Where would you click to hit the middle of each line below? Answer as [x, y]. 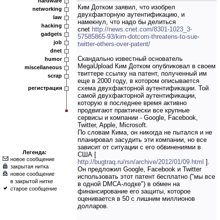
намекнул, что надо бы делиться [127, 22]
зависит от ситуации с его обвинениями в [139, 147]
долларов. [93, 206]
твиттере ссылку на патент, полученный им [142, 73]
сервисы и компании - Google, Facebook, [138, 118]
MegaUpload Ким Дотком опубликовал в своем [147, 66]
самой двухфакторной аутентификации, [137, 96]
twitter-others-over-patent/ [114, 44]
